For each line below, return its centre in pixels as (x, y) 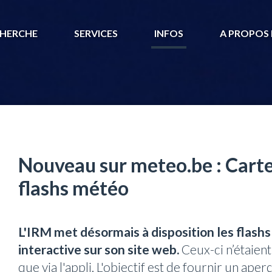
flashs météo (74, 188)
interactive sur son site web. (99, 249)
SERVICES (96, 33)
